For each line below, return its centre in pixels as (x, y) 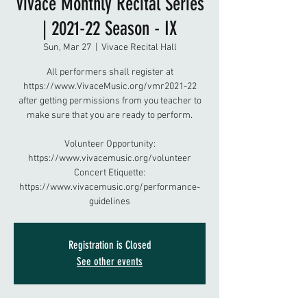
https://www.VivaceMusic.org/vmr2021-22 (110, 87)
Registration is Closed (110, 245)
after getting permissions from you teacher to (110, 101)
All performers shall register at (110, 72)
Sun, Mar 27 (67, 48)
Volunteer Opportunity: (110, 144)
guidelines (110, 202)
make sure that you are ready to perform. (110, 115)
